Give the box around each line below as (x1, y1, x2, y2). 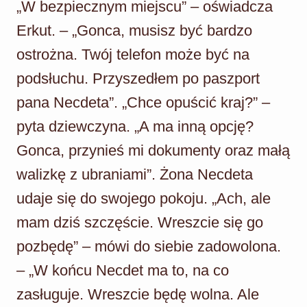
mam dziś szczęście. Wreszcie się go (16, 213, 263, 231)
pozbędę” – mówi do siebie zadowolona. (16, 237, 281, 255)
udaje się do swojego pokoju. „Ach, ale (16, 189, 271, 207)
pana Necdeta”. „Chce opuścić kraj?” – (16, 93, 270, 111)
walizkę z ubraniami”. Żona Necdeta (16, 165, 253, 183)
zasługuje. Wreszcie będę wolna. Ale (16, 285, 259, 303)
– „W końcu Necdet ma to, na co (16, 261, 229, 279)
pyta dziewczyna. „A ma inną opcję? (16, 117, 254, 135)
